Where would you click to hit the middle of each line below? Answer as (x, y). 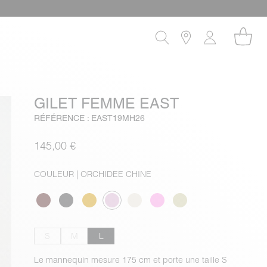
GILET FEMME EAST (107, 103)
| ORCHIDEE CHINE (113, 174)
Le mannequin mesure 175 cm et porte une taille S (131, 260)
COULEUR (54, 174)
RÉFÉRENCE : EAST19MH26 (90, 118)
